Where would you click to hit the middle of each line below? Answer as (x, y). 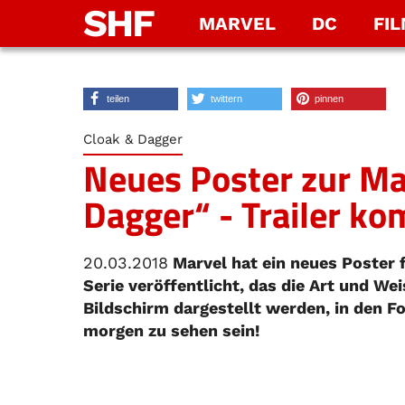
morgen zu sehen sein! (171, 330)
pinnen (329, 99)
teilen (118, 99)
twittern (226, 99)
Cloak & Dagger (133, 139)
